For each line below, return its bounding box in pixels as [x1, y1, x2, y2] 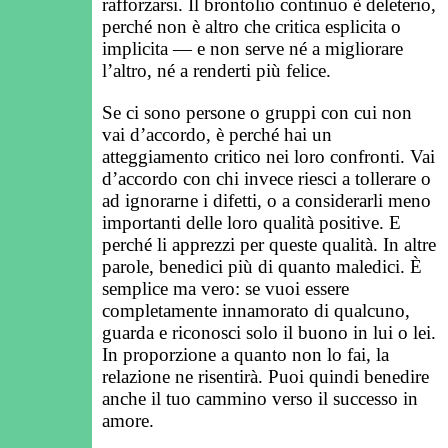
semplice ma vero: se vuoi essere [102, 277, 349, 299]
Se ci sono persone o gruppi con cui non [102, 101, 412, 123]
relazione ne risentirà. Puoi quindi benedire [102, 365, 429, 387]
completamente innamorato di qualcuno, [102, 299, 410, 321]
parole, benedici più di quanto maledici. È [102, 255, 422, 277]
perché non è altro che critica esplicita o [102, 16, 401, 38]
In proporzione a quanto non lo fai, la [102, 343, 389, 365]
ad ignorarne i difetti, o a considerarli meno [102, 189, 431, 211]
